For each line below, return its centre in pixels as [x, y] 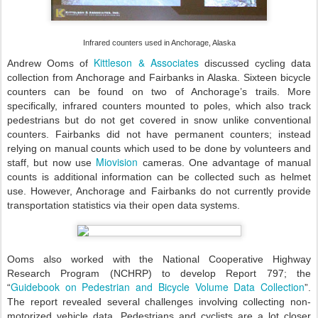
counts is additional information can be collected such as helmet [159, 177]
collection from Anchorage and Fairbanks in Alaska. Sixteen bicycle [159, 78]
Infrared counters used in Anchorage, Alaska [159, 43]
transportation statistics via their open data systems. [124, 205]
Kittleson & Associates [146, 63]
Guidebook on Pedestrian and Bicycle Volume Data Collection [158, 287]
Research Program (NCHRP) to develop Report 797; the [159, 274]
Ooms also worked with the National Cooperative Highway [159, 259]
